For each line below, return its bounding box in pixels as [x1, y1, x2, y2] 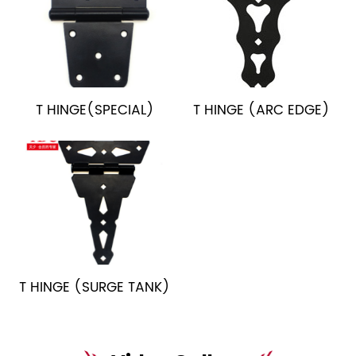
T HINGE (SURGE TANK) [19, 277, 171, 300]
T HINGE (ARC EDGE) [192, 99, 330, 122]
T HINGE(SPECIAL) [35, 99, 154, 122]
